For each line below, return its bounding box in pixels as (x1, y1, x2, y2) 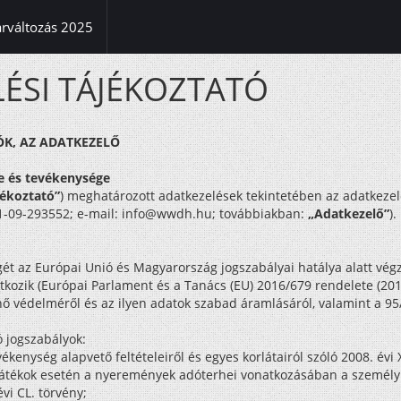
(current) (92, 17, 144, 35)
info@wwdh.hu (122, 205, 212, 222)
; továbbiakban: (212, 205, 308, 222)
